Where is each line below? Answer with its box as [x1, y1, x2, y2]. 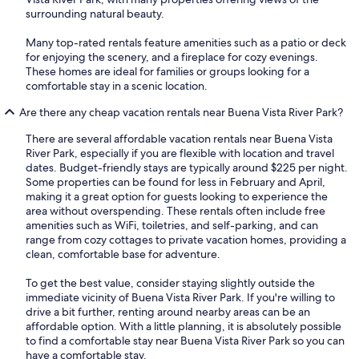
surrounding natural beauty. [26, 6, 164, 21]
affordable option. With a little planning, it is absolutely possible [26, 318, 341, 333]
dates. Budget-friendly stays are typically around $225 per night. [26, 159, 348, 175]
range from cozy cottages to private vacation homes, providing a [26, 232, 346, 247]
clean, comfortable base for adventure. [26, 246, 220, 261]
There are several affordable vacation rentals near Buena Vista [26, 131, 333, 146]
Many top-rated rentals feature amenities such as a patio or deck [26, 34, 346, 50]
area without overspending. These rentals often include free [26, 203, 325, 218]
